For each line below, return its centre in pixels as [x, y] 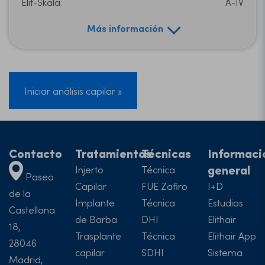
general [229, 169]
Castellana [32, 209]
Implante [95, 202]
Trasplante [98, 235]
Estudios [225, 202]
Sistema [225, 252]
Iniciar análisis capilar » [73, 91]
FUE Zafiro [164, 186]
